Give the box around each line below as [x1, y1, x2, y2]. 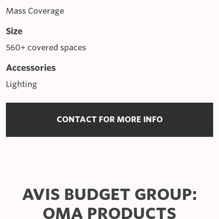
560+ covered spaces [6, 43, 86, 52]
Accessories [6, 63, 56, 73]
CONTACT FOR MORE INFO [56, 114, 163, 124]
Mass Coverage [6, 6, 64, 16]
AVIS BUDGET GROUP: [22, 184, 197, 204]
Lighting [6, 79, 37, 89]
